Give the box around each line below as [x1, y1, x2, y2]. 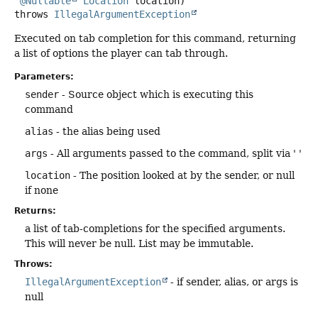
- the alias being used [53, 126, 160, 138]
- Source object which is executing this [59, 89, 253, 101]
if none [25, 185, 58, 197]
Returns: [14, 206, 56, 216]
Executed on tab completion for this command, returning [14, 33, 296, 45]
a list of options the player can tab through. [14, 48, 228, 60]
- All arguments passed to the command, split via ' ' [48, 148, 302, 160]
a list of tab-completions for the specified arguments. [25, 223, 285, 235]
